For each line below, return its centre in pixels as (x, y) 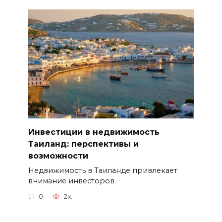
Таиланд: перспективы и (83, 144)
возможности (58, 156)
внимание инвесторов (71, 181)
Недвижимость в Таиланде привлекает (103, 170)
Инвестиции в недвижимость (94, 132)
